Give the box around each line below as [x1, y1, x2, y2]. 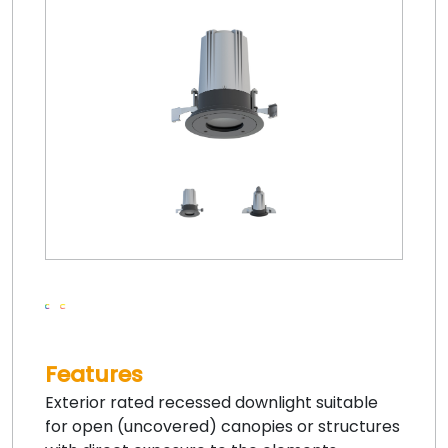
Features [44, 358, 143, 390]
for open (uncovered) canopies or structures [44, 414, 400, 438]
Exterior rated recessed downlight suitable [44, 390, 378, 414]
